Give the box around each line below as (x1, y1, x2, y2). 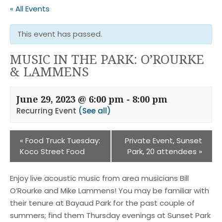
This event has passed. (17, 29, 102, 39)
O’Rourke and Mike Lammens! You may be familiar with (10, 185, 209, 196)
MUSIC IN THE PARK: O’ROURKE (10, 51, 204, 67)
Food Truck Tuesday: (23, 135, 100, 146)
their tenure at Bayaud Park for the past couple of (10, 198, 195, 208)
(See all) (78, 106, 111, 116)
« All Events (10, 3, 50, 14)
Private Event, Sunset (125, 135, 202, 146)
